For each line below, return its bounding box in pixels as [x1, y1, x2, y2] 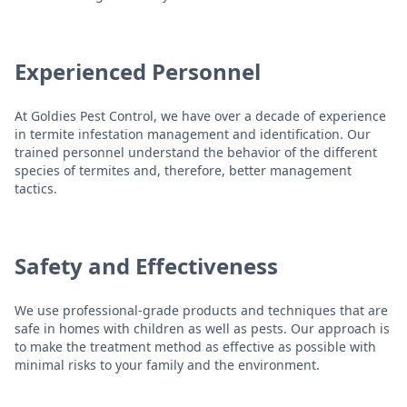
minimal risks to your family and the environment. [15, 355, 320, 373]
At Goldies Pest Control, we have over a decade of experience [15, 106, 386, 124]
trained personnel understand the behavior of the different [15, 143, 377, 161]
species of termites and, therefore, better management [15, 161, 352, 179]
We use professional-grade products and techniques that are [15, 301, 388, 319]
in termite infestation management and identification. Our [15, 124, 371, 143]
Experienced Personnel [15, 55, 261, 86]
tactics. [15, 179, 57, 197]
